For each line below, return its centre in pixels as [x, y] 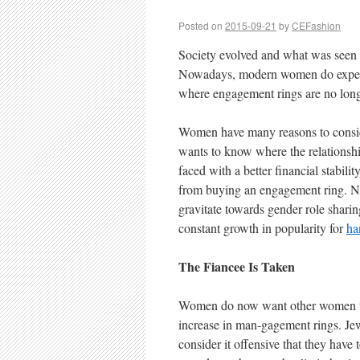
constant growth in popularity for [262, 228]
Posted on [200, 25]
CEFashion [316, 25]
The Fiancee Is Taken [237, 266]
